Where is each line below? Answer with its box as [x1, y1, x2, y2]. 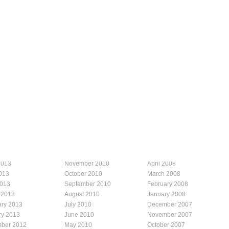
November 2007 [147, 211, 192, 218]
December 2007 [147, 200, 192, 208]
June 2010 [64, 211, 94, 218]
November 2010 [64, 159, 109, 167]
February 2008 [147, 180, 188, 188]
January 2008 [147, 190, 186, 198]
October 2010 [64, 170, 102, 177]
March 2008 [147, 170, 180, 177]
